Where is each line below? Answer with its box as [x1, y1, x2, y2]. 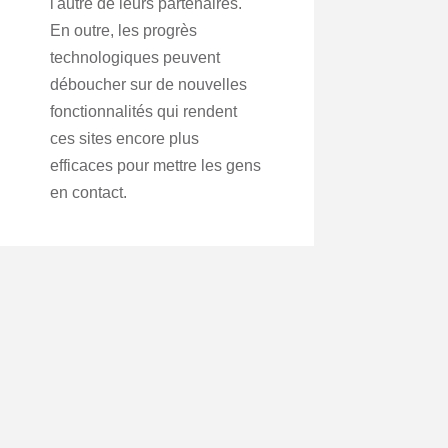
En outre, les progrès [50, 22, 197, 39]
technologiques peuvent [50, 49, 220, 66]
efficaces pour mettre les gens [50, 157, 261, 174]
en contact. [50, 184, 127, 201]
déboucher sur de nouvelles [50, 76, 247, 93]
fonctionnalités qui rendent [50, 103, 237, 120]
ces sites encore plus [50, 130, 199, 147]
